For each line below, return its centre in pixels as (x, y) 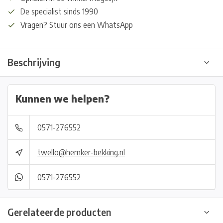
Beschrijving (34, 62)
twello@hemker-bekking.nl (81, 152)
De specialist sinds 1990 (59, 11)
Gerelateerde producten (59, 212)
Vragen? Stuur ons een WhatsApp (77, 25)
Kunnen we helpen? (62, 99)
